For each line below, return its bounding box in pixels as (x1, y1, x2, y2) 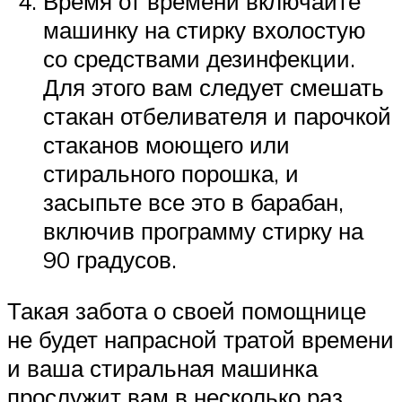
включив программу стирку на (43, 215, 363, 245)
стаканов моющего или (43, 129, 290, 159)
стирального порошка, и (43, 158, 299, 188)
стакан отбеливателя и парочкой (43, 100, 391, 130)
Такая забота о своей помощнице (7, 296, 366, 326)
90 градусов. (43, 244, 177, 274)
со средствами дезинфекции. (43, 43, 355, 73)
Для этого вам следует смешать (43, 72, 384, 101)
